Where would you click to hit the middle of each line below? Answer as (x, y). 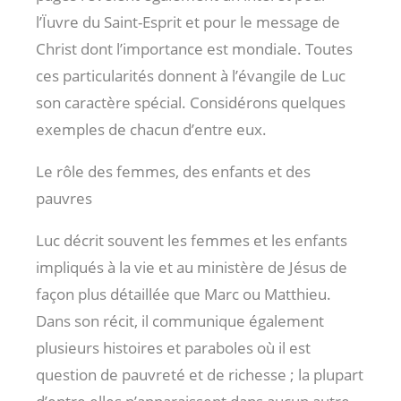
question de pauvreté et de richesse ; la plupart (200, 374)
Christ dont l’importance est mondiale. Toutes (194, 48)
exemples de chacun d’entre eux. (151, 129)
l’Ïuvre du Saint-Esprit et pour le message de (188, 21)
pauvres (64, 198)
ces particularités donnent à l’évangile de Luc (191, 75)
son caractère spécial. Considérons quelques (191, 102)
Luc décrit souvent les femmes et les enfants (192, 240)
